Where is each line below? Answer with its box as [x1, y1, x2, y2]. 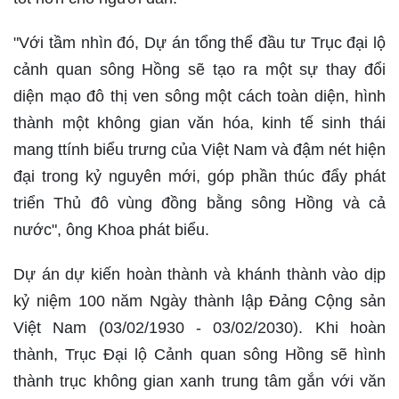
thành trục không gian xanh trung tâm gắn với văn [13, 372, 386, 390]
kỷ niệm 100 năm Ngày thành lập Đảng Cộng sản [13, 292, 386, 310]
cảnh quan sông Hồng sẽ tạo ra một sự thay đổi [13, 61, 386, 78]
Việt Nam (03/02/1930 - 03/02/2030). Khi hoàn [13, 319, 386, 337]
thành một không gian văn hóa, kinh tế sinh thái [13, 114, 386, 132]
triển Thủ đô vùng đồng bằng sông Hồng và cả [13, 194, 386, 212]
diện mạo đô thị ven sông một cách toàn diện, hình [13, 87, 386, 105]
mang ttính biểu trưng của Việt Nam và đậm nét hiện [13, 141, 386, 159]
